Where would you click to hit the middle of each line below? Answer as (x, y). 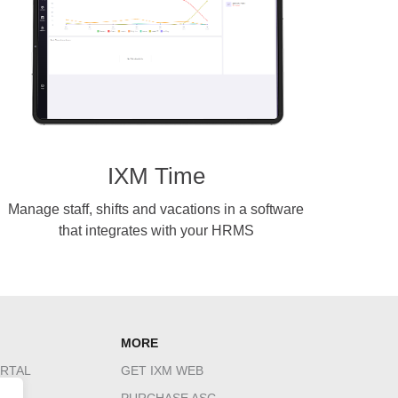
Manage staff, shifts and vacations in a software (156, 209)
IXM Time (156, 176)
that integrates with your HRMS (156, 231)
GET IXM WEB (162, 370)
